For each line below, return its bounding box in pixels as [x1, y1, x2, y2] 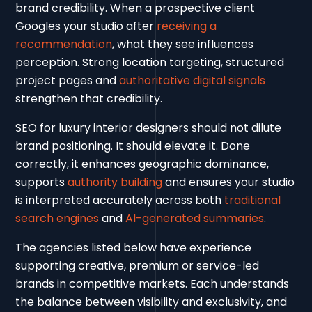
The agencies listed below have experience [15, 239, 252, 256]
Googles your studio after [15, 17, 157, 34]
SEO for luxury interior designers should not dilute [15, 119, 282, 136]
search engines [15, 210, 100, 226]
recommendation [15, 36, 113, 52]
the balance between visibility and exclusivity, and [15, 293, 288, 310]
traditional [224, 192, 281, 208]
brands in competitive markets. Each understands [15, 275, 290, 292]
